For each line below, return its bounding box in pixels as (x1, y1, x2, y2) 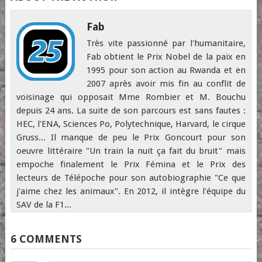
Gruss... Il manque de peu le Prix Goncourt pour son (16, 132, 246, 143)
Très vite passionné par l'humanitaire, (87, 37, 246, 49)
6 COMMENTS (10, 232, 82, 245)
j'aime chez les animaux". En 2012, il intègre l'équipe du (16, 185, 246, 196)
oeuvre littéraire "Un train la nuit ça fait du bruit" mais (16, 145, 246, 156)
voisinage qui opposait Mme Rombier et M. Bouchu (16, 91, 246, 102)
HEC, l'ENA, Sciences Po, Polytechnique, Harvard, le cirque (16, 118, 246, 129)
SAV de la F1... (16, 199, 72, 210)
